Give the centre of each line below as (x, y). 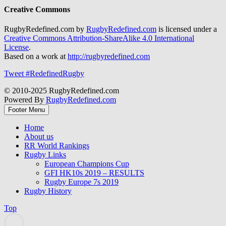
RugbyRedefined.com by (45, 29)
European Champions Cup (87, 163)
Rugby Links (45, 154)
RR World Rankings (57, 145)
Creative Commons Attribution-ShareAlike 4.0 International (99, 38)
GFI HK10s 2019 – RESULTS (94, 173)
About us (39, 136)
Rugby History (48, 191)
